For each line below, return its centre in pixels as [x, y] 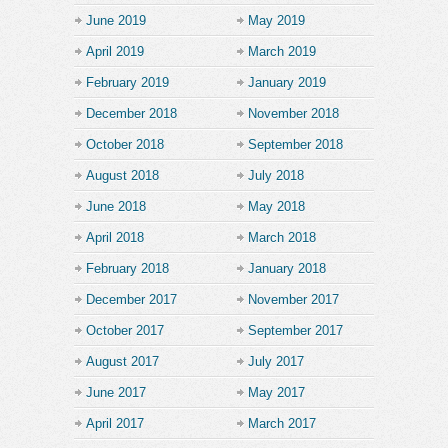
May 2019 [276, 20]
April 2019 [115, 51]
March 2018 [282, 237]
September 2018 [295, 144]
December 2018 [131, 113]
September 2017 [295, 330]
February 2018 [127, 268]
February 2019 [127, 82]
